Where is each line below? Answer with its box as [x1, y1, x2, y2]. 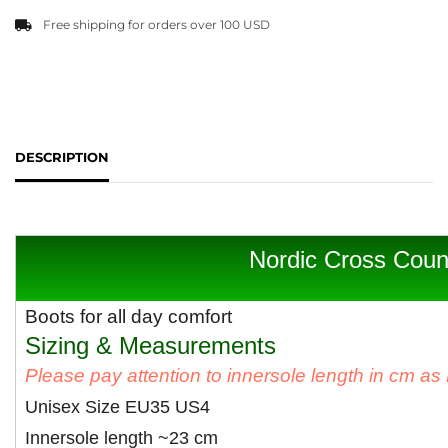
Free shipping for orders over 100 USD [43, 17, 270, 32]
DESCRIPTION [15, 149, 109, 165]
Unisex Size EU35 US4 [25, 397, 210, 417]
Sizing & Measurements [25, 332, 276, 359]
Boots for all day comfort [25, 306, 232, 327]
